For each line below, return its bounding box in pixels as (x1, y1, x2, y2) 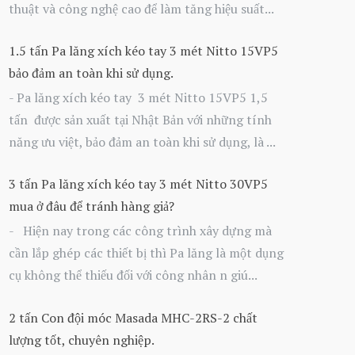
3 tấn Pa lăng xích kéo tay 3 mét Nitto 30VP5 (9, 175, 268, 193)
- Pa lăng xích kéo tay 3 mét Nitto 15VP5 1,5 (9, 89, 268, 106)
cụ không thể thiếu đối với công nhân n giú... (9, 266, 258, 284)
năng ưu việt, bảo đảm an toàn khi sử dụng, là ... (9, 133, 276, 151)
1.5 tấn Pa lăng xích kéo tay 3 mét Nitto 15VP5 (9, 41, 278, 59)
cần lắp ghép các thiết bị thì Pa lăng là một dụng (9, 244, 284, 262)
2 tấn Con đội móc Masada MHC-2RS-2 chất (9, 308, 258, 326)
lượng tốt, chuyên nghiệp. (9, 330, 155, 349)
